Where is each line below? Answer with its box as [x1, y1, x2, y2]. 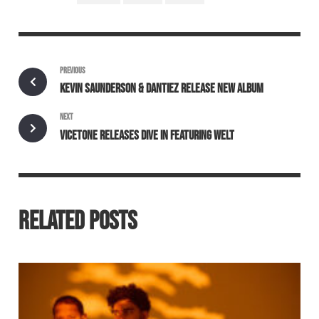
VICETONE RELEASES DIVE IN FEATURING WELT [59, 127, 234, 143]
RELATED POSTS [19, 206, 137, 238]
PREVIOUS [59, 65, 85, 76]
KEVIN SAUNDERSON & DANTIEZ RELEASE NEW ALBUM [59, 81, 263, 97]
